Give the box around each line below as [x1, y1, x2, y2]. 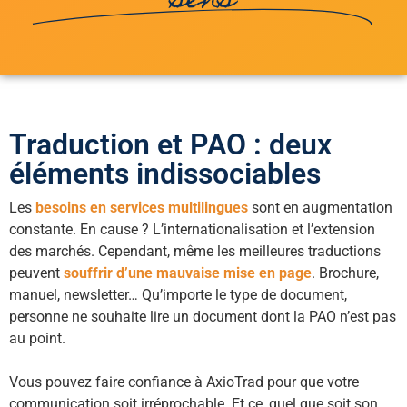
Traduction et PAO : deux [9, 127, 332, 163]
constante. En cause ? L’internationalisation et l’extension [9, 221, 375, 239]
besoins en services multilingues [35, 199, 248, 217]
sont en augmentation [248, 199, 392, 217]
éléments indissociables [9, 156, 321, 192]
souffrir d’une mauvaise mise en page [64, 264, 312, 283]
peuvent [9, 264, 64, 283]
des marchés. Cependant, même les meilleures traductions [9, 243, 381, 261]
